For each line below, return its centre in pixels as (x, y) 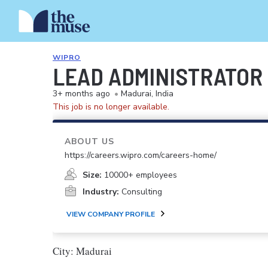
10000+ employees (141, 175)
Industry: (101, 192)
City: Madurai (82, 251)
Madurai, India (147, 94)
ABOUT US (89, 141)
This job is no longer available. (111, 107)
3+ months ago (81, 94)
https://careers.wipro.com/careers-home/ (141, 155)
